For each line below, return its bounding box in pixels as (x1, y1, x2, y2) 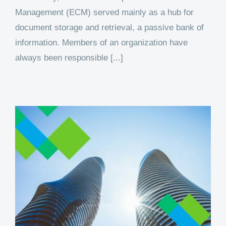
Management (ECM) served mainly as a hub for (15, 8, 194, 18)
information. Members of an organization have (15, 38, 188, 48)
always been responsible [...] (15, 53, 123, 63)
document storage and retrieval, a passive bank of (15, 23, 204, 33)
